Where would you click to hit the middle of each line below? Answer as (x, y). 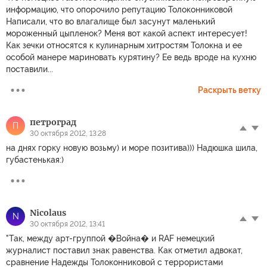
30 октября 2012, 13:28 (68, 133)
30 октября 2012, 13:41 (67, 224)
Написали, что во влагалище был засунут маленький (111, 21)
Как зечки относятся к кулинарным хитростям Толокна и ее (124, 45)
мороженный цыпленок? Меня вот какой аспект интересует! (127, 33)
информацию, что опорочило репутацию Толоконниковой (119, 9)
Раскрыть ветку (229, 90)
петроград (53, 122)
